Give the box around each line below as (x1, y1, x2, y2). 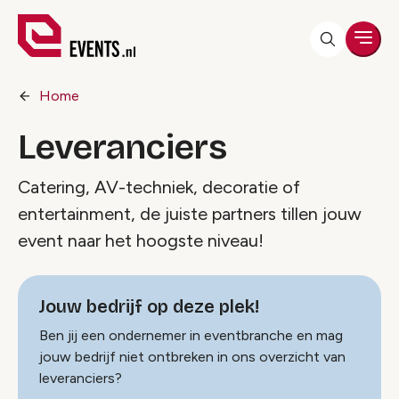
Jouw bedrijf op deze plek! (39, 296, 259, 317)
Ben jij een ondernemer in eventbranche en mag (39, 327, 343, 344)
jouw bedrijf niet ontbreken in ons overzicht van (39, 348, 346, 365)
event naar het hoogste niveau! (18, 230, 264, 251)
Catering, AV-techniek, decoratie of (18, 176, 300, 198)
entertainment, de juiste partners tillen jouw (18, 203, 362, 224)
